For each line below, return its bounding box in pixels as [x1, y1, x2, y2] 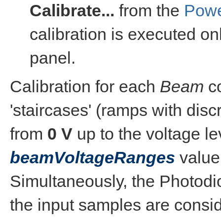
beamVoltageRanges [10, 148, 175, 167]
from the [114, 1, 184, 20]
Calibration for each [10, 77, 160, 96]
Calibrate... [30, 1, 114, 20]
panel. [30, 48, 75, 67]
